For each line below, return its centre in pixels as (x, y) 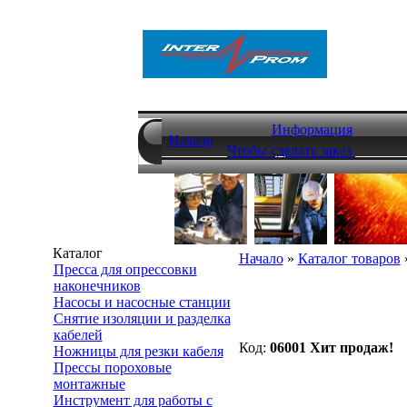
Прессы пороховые (112, 367)
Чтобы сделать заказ (291, 150)
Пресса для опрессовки (125, 269)
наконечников (97, 286)
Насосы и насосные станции (142, 302)
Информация (312, 129)
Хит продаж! (351, 347)
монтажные (89, 384)
